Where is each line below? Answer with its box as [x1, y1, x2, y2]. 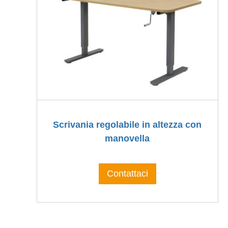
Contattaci [106, 168, 148, 179]
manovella [105, 133, 150, 144]
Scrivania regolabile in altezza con [53, 120, 202, 130]
